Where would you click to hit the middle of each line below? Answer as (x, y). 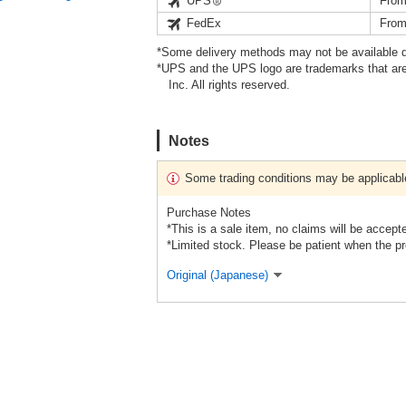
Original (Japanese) (217, 275)
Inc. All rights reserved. (230, 84)
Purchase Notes (209, 212)
